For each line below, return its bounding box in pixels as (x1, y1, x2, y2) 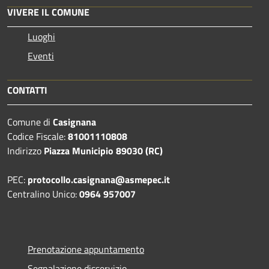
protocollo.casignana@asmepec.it (28, 172, 170, 187)
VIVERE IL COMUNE (7, 4, 89, 19)
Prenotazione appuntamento (28, 241, 144, 256)
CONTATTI (7, 82, 47, 97)
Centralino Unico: (7, 186, 79, 201)
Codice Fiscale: (7, 128, 68, 144)
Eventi (28, 48, 54, 63)
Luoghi (28, 29, 55, 44)
